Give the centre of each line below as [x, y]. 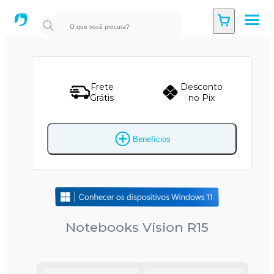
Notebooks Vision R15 [137, 228]
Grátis [102, 98]
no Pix [202, 98]
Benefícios [152, 139]
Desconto [202, 87]
